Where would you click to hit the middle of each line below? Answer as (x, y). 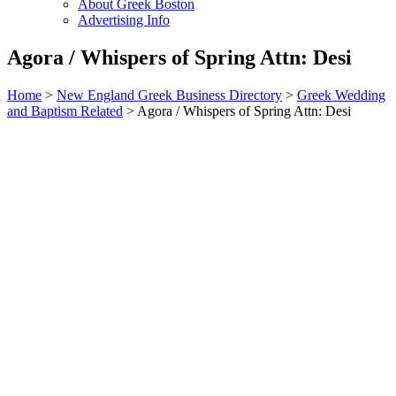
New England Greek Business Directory (169, 95)
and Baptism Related (65, 110)
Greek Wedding (341, 95)
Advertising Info (124, 20)
